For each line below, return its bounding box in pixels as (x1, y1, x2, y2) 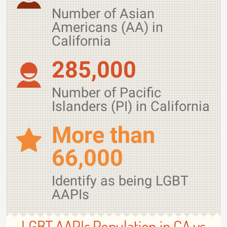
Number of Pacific (52, 85, 161, 101)
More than (52, 122, 155, 148)
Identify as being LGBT (52, 173, 188, 189)
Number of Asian (52, 6, 155, 22)
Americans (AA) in (52, 19, 163, 35)
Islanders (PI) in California (52, 98, 210, 115)
